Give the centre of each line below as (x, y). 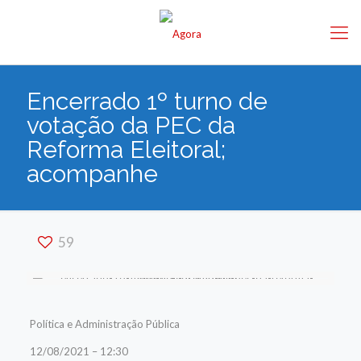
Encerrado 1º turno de (147, 101)
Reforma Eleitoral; (126, 149)
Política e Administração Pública (104, 324)
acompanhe (92, 174)
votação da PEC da (131, 125)
